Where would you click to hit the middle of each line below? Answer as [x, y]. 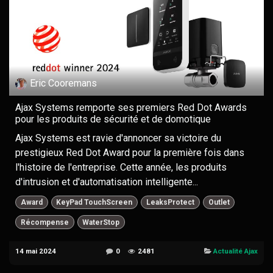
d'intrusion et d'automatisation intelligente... [107, 182]
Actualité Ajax [236, 251]
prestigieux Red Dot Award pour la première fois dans [130, 153]
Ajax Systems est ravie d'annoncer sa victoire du [118, 138]
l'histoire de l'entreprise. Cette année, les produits [121, 167]
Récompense [44, 222]
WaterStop [101, 222]
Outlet [219, 203]
